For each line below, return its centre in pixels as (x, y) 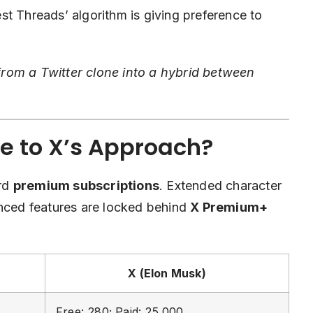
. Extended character (221, 185)
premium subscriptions (86, 185)
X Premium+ (229, 207)
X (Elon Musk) (167, 273)
